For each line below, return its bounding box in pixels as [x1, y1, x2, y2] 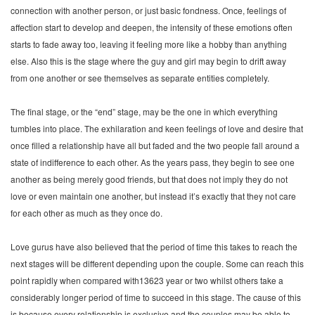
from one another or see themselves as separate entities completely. [11, 72, 269, 84]
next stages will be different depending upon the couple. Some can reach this [11, 257, 304, 269]
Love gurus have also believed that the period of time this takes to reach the [11, 240, 297, 252]
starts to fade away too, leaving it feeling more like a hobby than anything [11, 38, 287, 50]
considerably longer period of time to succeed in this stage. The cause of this [11, 291, 301, 303]
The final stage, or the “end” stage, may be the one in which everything [11, 105, 278, 117]
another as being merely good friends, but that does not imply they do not [11, 173, 288, 185]
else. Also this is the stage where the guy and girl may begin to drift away [11, 55, 286, 67]
